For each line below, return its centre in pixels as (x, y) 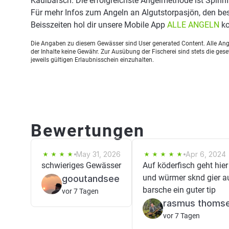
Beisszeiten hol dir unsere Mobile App (99, 25)
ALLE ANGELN (193, 25)
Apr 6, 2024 (206, 154)
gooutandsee (91, 179)
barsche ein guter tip (179, 190)
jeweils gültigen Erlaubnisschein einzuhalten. (92, 60)
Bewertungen (88, 130)
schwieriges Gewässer (81, 165)
